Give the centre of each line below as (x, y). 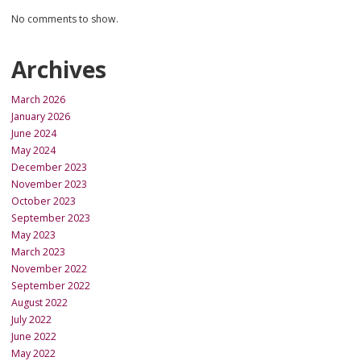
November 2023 (49, 185)
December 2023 (49, 168)
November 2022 (49, 269)
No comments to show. (65, 19)
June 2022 (34, 337)
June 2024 (34, 134)
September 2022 (51, 286)
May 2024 (33, 151)
